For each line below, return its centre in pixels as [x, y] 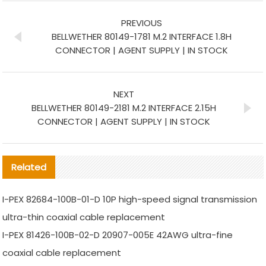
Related [29, 167]
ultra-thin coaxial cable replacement [84, 217]
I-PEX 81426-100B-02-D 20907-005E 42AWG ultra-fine [118, 235]
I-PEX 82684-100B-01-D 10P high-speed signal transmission [130, 199]
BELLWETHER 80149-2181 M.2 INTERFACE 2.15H [124, 108]
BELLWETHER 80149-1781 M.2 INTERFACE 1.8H [142, 37]
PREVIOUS [142, 23]
